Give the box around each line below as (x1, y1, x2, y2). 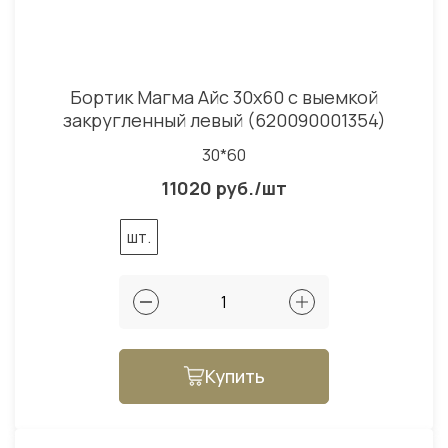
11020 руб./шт (161, 175, 287, 200)
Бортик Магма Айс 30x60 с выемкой (70, 84, 378, 109)
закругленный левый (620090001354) (62, 107, 386, 132)
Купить (205, 363, 265, 388)
